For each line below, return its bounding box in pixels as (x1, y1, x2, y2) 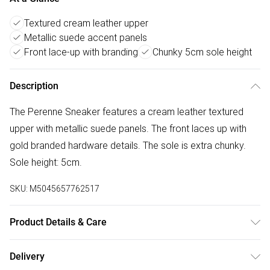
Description (10, 80, 58, 92)
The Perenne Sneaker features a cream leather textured (10, 105, 243, 118)
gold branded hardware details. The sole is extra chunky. (10, 139, 246, 151)
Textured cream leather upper (24, 17, 148, 29)
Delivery (10, 251, 45, 262)
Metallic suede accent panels (24, 31, 147, 43)
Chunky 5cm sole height (152, 46, 252, 58)
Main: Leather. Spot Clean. (10, 242, 119, 254)
